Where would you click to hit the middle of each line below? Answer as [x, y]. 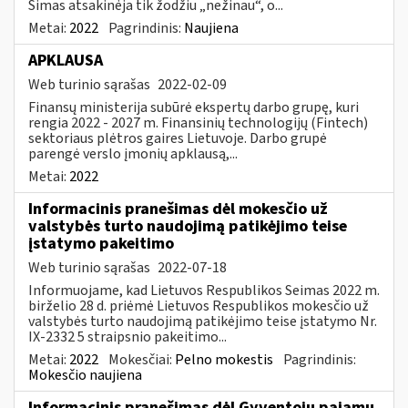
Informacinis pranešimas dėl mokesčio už [178, 209]
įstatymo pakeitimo [101, 243]
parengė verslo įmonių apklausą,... [133, 153]
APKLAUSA [66, 60]
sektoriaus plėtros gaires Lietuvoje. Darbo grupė [178, 138]
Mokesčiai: [142, 359]
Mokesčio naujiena [85, 375]
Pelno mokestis [224, 359]
